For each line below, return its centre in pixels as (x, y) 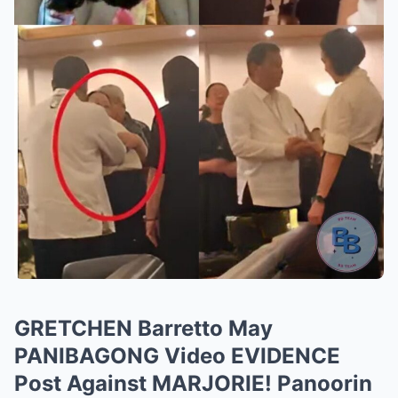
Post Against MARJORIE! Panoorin (193, 383)
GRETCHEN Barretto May (143, 328)
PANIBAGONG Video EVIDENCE (177, 356)
